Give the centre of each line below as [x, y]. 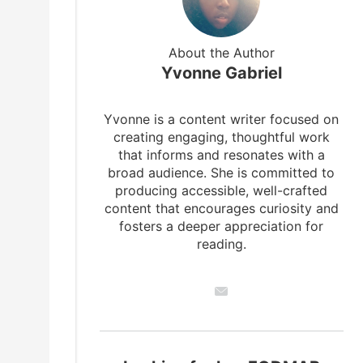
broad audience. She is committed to [222, 173]
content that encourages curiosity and [221, 209]
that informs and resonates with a [221, 155]
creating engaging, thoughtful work [221, 137]
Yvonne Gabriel [221, 73]
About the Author [221, 53]
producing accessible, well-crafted [222, 191]
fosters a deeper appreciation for [222, 226]
